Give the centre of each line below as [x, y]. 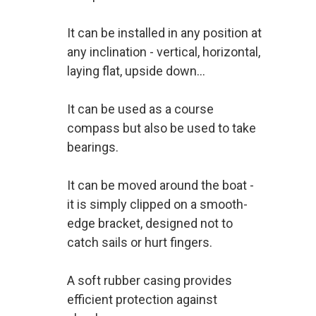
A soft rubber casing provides [150, 280]
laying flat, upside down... [136, 71]
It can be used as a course [140, 109]
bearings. [93, 147]
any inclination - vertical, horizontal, [164, 52]
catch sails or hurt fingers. [140, 242]
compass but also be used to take [162, 128]
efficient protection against [142, 299]
